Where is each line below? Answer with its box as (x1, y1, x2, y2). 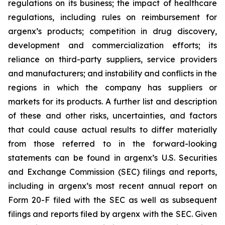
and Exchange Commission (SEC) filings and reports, (8, 167, 217, 177)
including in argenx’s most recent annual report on (8, 181, 217, 191)
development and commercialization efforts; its (8, 40, 217, 51)
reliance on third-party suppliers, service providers (8, 54, 217, 65)
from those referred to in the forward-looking (8, 139, 217, 149)
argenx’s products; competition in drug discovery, (8, 26, 217, 37)
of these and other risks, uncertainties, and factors (8, 110, 217, 121)
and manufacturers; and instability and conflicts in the (8, 68, 217, 79)
